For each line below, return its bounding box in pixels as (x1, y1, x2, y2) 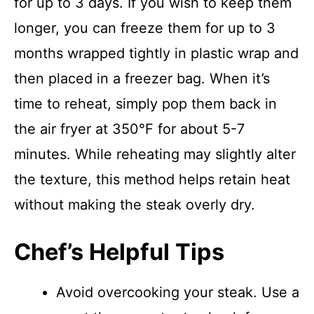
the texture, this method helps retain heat (14, 171, 290, 188)
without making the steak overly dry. (14, 196, 255, 213)
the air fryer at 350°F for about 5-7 (14, 121, 245, 137)
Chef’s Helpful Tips (14, 238, 224, 266)
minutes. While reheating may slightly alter (14, 146, 296, 163)
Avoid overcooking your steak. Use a (56, 284, 299, 301)
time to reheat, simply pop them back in (14, 95, 277, 112)
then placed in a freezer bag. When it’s (14, 70, 270, 87)
